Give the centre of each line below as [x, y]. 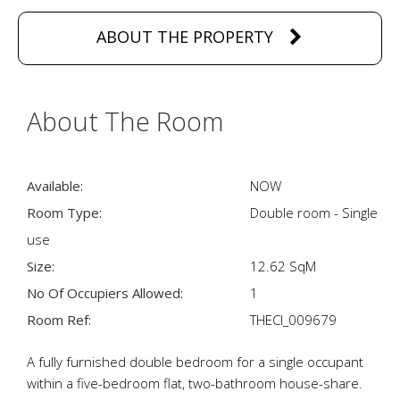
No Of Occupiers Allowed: [105, 293]
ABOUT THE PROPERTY [184, 37]
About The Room [125, 121]
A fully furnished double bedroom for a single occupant [195, 362]
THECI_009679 [293, 320]
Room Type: [64, 212]
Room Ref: [59, 320]
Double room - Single [314, 212]
